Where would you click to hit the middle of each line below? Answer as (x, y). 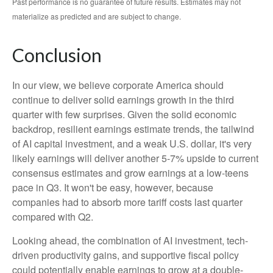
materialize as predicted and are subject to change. (97, 16)
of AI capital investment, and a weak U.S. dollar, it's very (132, 143)
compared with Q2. (53, 216)
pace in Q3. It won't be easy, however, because (113, 187)
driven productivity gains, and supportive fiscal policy (126, 255)
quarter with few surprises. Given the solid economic (124, 114)
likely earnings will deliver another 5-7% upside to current (135, 158)
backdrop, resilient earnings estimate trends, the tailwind (133, 129)
